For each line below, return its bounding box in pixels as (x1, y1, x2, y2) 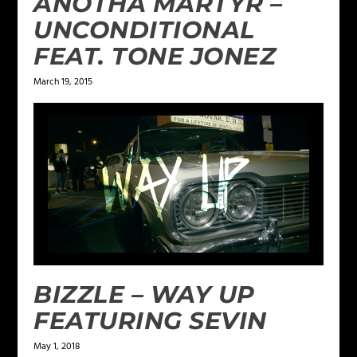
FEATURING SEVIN (33, 305, 267, 335)
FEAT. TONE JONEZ (33, 41, 277, 71)
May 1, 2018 (33, 338, 80, 355)
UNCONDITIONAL (33, 14, 255, 45)
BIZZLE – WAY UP (33, 279, 255, 309)
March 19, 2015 (33, 73, 93, 90)
